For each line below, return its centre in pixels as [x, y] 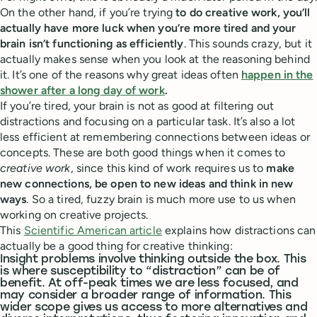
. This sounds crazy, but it [248, 44]
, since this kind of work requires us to [168, 168]
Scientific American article [93, 230]
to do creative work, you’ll [243, 12]
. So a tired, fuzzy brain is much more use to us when [161, 199]
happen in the [277, 75]
